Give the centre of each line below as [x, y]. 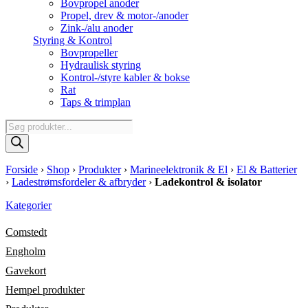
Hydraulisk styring [101, 65]
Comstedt [26, 232]
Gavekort [26, 271]
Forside [22, 169]
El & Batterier [267, 169]
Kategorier [29, 205]
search [19, 137]
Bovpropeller [89, 53]
